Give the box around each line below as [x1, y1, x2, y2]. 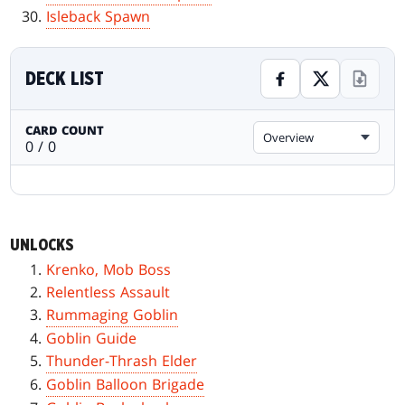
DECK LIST [25, 69, 105, 89]
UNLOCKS [10, 237, 75, 255]
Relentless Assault [46, 282, 171, 303]
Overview [262, 129, 314, 146]
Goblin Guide [46, 328, 137, 349]
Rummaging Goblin [46, 305, 179, 325]
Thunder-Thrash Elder [46, 351, 198, 372]
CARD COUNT [25, 122, 105, 139]
